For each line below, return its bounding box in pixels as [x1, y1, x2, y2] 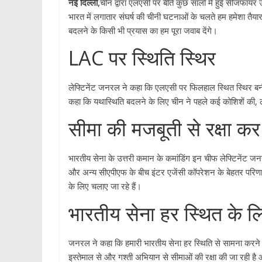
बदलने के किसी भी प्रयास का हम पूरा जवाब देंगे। [68, 25, 218, 36]
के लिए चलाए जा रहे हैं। [68, 180, 142, 192]
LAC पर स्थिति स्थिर [68, 44, 216, 71]
